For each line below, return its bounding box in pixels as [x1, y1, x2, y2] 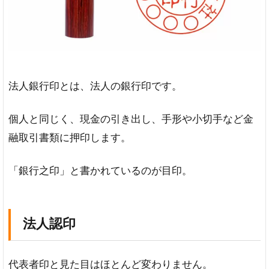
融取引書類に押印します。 [8, 132, 131, 143]
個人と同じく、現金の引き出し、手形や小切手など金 [8, 113, 253, 124]
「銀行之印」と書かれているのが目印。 [8, 165, 192, 176]
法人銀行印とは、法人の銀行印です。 [8, 80, 182, 91]
